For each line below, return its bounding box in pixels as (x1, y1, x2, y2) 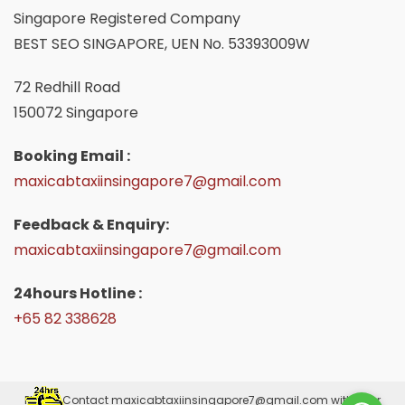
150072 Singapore (13, 101, 138, 123)
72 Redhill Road (13, 76, 120, 98)
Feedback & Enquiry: (13, 213, 169, 235)
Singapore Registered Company (13, 7, 240, 29)
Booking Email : (13, 145, 130, 166)
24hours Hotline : (13, 282, 142, 304)
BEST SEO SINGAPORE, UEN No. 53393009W (13, 33, 310, 54)
